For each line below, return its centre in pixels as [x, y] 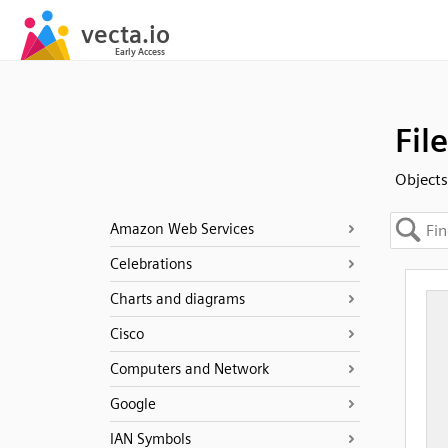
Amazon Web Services [181, 229]
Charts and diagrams [177, 299]
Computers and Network [189, 369]
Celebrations [150, 264]
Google [132, 404]
